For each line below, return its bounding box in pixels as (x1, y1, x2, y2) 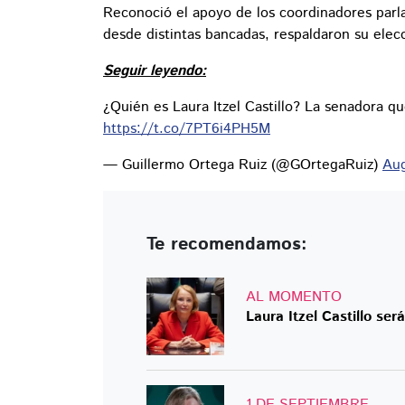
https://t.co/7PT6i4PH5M (103, 118, 270, 140)
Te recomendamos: (146, 231, 307, 259)
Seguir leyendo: (103, 61, 206, 82)
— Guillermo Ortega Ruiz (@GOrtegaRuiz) (103, 155, 382, 176)
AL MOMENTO (246, 287, 342, 308)
